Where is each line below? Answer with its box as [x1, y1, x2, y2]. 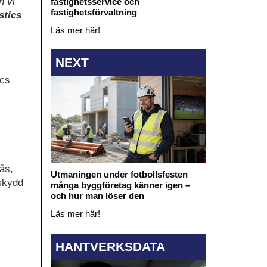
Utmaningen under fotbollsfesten [50, 169, 188, 180]
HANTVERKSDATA [55, 239, 165, 253]
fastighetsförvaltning [50, 7, 137, 17]
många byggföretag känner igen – [50, 180, 190, 191]
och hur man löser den [50, 191, 144, 201]
